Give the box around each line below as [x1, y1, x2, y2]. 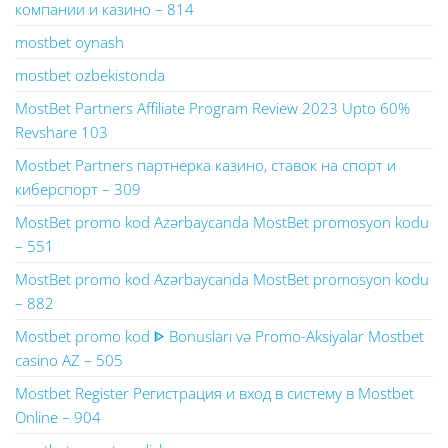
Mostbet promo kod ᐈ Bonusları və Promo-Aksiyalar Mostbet [15, 326, 424, 346]
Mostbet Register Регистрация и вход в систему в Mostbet [15, 383, 414, 403]
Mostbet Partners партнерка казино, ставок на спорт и [15, 155, 396, 175]
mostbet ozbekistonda [15, 65, 165, 85]
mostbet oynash [15, 32, 124, 52]
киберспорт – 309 [15, 179, 141, 199]
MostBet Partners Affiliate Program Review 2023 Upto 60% [15, 98, 410, 118]
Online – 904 [15, 407, 101, 427]
